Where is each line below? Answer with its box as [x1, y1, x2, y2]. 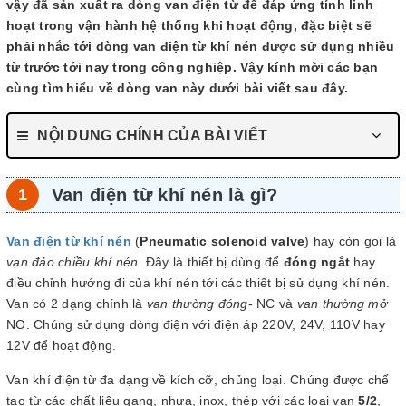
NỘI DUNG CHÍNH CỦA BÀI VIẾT [37, 128, 267, 143]
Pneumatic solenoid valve [140, 234, 305, 248]
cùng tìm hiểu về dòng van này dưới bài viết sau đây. [6, 81, 348, 95]
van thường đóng [146, 296, 248, 311]
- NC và [247, 296, 297, 311]
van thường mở [296, 296, 387, 311]
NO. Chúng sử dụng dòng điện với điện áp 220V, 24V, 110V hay [6, 317, 385, 332]
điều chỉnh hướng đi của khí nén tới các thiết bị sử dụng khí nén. [6, 275, 391, 290]
